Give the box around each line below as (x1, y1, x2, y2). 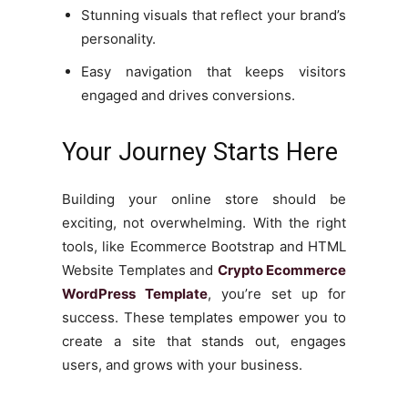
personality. (81, 29, 156, 47)
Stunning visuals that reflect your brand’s (81, 5, 346, 24)
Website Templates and (62, 260, 218, 279)
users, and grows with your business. (62, 355, 302, 373)
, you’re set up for (208, 284, 346, 302)
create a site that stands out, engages (62, 331, 346, 350)
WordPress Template (62, 284, 208, 302)
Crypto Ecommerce (217, 260, 346, 279)
